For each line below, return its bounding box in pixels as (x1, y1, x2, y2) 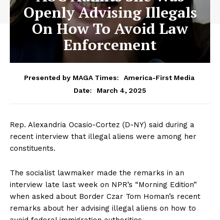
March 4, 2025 (97, 86, 146, 94)
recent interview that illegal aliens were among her (10, 132, 196, 141)
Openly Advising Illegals (23, 2, 197, 22)
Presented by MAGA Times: (24, 73, 119, 82)
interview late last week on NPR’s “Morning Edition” (10, 180, 197, 189)
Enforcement (63, 35, 157, 55)
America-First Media (124, 73, 194, 82)
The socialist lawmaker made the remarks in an (10, 168, 184, 177)
